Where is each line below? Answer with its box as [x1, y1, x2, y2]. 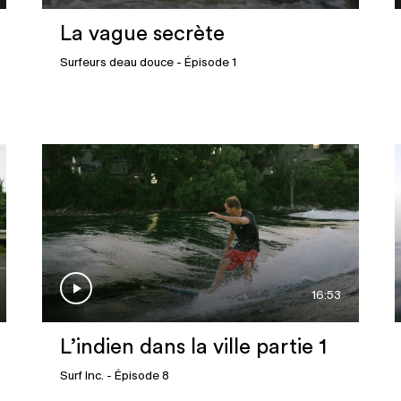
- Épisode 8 [104, 370, 170, 384]
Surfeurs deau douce [60, 56, 175, 71]
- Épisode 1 [174, 56, 237, 71]
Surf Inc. [60, 370, 105, 384]
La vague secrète [60, 23, 226, 46]
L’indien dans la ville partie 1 [60, 337, 328, 359]
